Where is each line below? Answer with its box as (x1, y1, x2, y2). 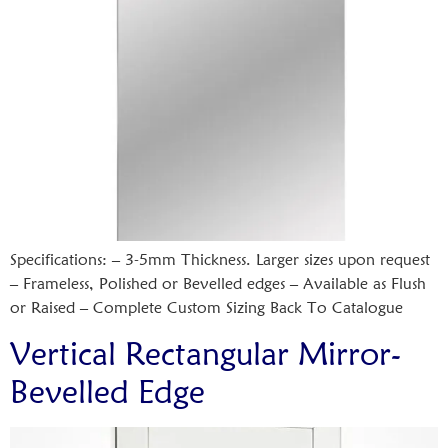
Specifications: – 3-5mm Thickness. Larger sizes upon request (10, 250, 430, 270)
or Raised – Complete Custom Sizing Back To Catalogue (10, 298, 403, 318)
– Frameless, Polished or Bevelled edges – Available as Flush (10, 274, 426, 294)
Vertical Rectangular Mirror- (10, 333, 401, 373)
